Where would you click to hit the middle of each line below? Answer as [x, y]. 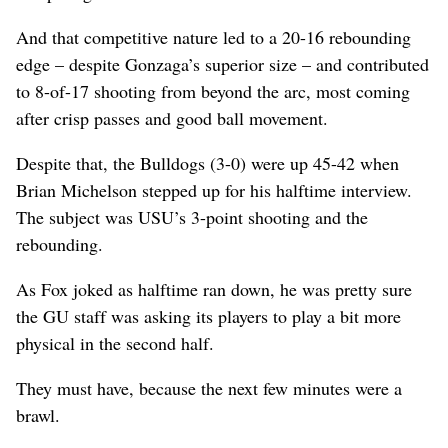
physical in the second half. [115, 342]
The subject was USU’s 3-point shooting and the [192, 216]
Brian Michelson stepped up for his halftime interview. [214, 189]
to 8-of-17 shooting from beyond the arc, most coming [213, 90]
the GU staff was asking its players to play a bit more [208, 315]
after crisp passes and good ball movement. [172, 117]
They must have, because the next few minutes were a [209, 387]
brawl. [38, 414]
